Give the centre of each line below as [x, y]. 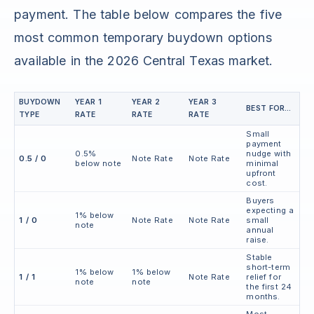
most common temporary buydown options [143, 38]
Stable [259, 258]
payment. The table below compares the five [148, 15]
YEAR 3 [203, 102]
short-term [268, 267]
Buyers [260, 201]
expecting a [270, 211]
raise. [258, 240]
